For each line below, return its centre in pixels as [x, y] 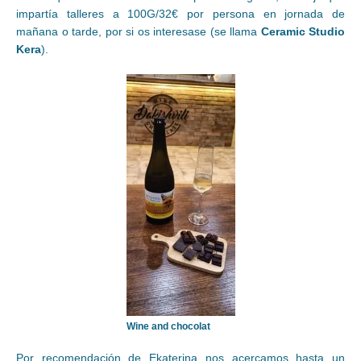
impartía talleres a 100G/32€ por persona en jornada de [180, 14]
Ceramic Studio [303, 32]
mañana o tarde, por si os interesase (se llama [139, 32]
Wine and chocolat [168, 327]
